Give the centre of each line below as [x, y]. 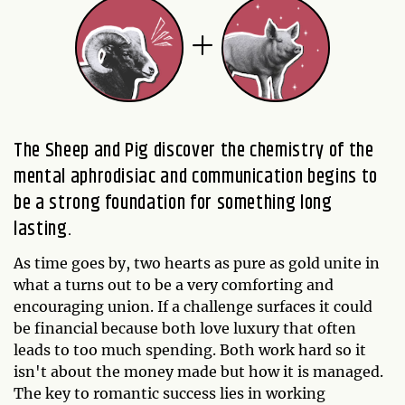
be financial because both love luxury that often [185, 328]
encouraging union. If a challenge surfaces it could [193, 306]
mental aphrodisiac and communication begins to [196, 177]
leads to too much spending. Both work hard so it [190, 349]
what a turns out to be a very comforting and [174, 284]
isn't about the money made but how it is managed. [198, 371]
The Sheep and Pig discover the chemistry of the [194, 151]
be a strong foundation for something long [173, 203]
